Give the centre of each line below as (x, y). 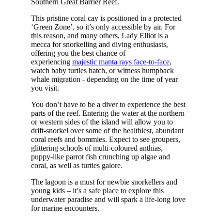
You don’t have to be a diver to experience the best (108, 104)
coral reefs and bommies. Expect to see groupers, (105, 139)
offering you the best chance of (78, 53)
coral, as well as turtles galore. (77, 165)
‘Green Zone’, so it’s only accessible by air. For (103, 27)
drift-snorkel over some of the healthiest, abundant (107, 130)
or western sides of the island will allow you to (102, 122)
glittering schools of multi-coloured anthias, (97, 148)
